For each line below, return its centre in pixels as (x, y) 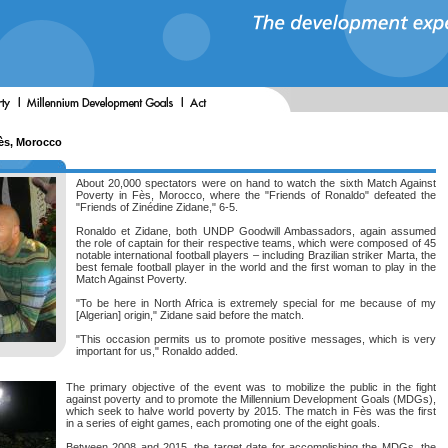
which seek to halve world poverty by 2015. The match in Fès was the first (251, 411)
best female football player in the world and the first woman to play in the (256, 267)
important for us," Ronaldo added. (157, 351)
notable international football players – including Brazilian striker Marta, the (256, 255)
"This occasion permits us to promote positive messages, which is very (256, 339)
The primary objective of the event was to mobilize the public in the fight (251, 387)
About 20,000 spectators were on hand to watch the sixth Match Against (256, 183)
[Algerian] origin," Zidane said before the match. (190, 315)
